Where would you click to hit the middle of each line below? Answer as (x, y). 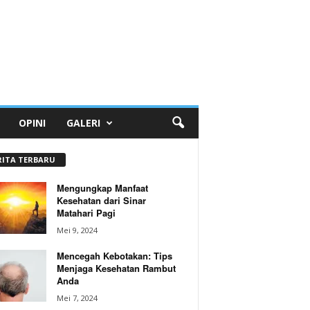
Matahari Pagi (86, 212)
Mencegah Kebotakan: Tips (114, 255)
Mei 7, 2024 (77, 298)
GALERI (83, 123)
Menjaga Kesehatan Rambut (116, 268)
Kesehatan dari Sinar (101, 200)
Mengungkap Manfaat (102, 188)
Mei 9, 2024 (77, 230)
